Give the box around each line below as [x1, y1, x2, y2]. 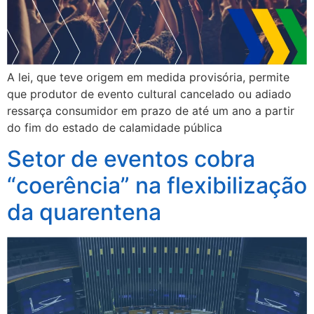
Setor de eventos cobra [7, 145, 255, 173]
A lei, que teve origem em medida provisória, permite [7, 69, 289, 84]
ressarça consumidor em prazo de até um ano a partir [7, 103, 294, 118]
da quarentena [7, 198, 161, 226]
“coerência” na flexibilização [7, 172, 307, 200]
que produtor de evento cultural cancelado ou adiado [7, 86, 292, 101]
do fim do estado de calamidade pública [7, 120, 222, 135]
